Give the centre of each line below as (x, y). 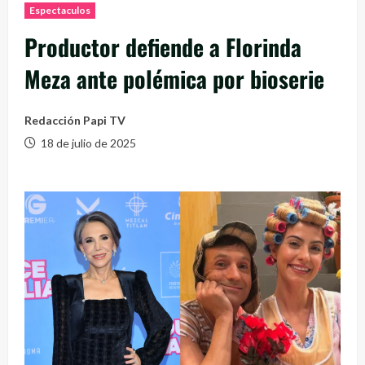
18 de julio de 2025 (87, 143)
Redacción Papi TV (75, 120)
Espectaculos (60, 10)
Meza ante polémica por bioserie (174, 78)
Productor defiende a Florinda (163, 46)
